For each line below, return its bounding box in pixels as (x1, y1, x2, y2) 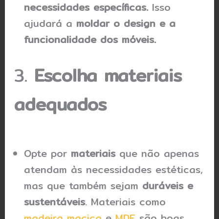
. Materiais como (85, 194, 166, 210)
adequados (14, 90, 107, 118)
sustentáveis (24, 194, 86, 210)
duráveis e (142, 178, 194, 194)
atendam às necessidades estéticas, (24, 162, 203, 177)
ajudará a (24, 15, 77, 31)
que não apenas (115, 146, 199, 161)
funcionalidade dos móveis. (24, 31, 156, 47)
